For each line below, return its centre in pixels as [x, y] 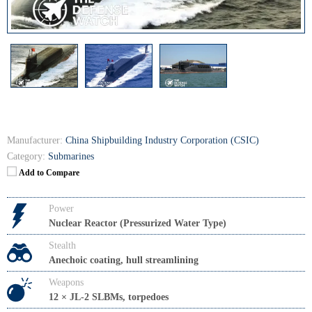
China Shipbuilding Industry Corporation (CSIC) [162, 140]
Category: [26, 156]
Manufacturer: [35, 140]
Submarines [71, 156]
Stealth [62, 245]
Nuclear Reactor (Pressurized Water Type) [138, 223]
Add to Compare [49, 172]
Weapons [66, 282]
